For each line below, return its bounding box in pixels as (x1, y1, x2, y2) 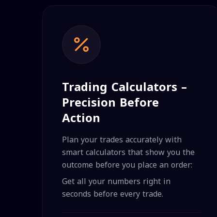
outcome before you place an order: (62, 157, 192, 172)
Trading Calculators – (62, 76, 187, 98)
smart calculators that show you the (62, 145, 195, 160)
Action (62, 107, 100, 129)
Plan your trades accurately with (62, 132, 182, 147)
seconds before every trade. (62, 186, 163, 201)
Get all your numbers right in (62, 174, 170, 189)
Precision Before (62, 92, 159, 114)
